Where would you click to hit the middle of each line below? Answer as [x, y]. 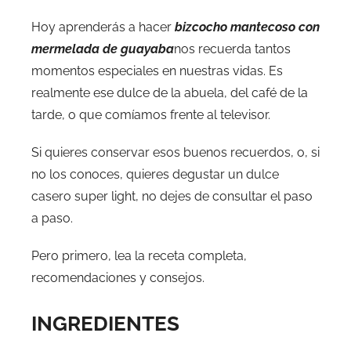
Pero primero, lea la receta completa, [139, 255]
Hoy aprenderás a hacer [103, 27]
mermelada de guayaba [103, 49]
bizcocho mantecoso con [247, 27]
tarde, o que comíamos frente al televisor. [151, 114]
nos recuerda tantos [232, 49]
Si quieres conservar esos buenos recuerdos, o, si [175, 152]
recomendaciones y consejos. [118, 277]
